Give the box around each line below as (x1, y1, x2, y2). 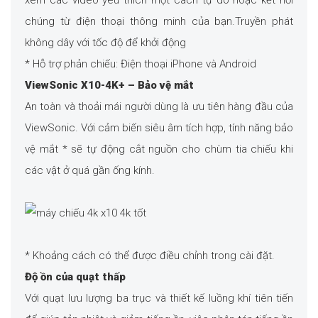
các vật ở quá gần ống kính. (25, 164, 155, 177)
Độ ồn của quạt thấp (25, 270, 126, 284)
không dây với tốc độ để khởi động (25, 36, 186, 50)
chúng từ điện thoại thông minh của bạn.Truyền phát (25, 15, 293, 28)
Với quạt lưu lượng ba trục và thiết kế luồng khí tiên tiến (25, 292, 293, 305)
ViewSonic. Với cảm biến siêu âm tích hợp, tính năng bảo (25, 121, 293, 135)
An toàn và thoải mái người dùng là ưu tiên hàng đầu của (25, 100, 293, 114)
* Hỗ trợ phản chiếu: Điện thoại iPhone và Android (25, 57, 256, 71)
